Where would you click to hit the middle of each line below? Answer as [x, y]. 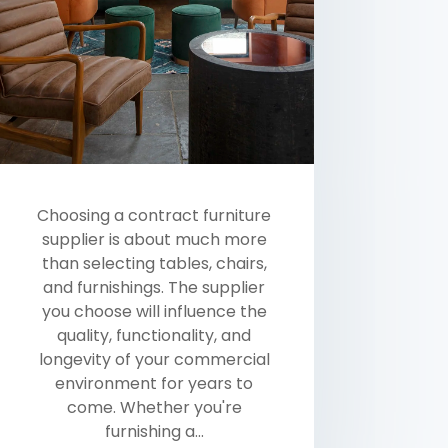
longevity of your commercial [154, 359]
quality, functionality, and [154, 335]
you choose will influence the [154, 311]
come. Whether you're [154, 407]
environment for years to [154, 383]
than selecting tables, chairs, [154, 263]
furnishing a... [154, 431]
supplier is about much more [154, 239]
